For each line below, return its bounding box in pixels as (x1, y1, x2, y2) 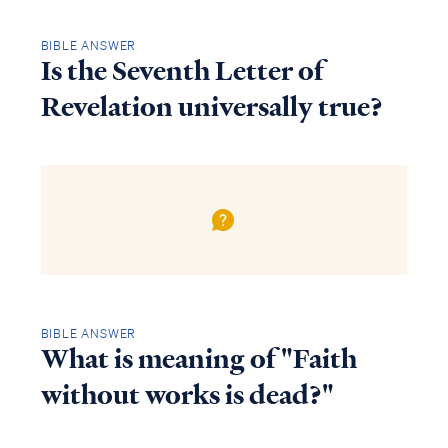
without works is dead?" (40, 376, 334, 413)
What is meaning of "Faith (40, 340, 357, 377)
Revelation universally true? (40, 89, 383, 126)
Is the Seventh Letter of (40, 53, 324, 90)
